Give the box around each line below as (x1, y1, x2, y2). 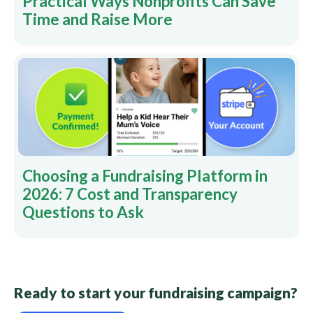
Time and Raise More (22, 10, 173, 29)
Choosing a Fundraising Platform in (22, 166, 268, 185)
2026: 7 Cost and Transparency (22, 184, 238, 203)
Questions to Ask (22, 203, 144, 221)
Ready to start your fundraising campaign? (14, 284, 298, 301)
